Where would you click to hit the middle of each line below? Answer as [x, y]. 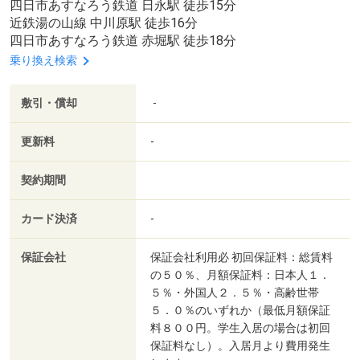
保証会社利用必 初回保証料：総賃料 [241, 257]
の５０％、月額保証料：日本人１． [240, 274]
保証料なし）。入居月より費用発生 [240, 345]
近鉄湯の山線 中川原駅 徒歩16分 [104, 23]
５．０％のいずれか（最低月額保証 [240, 310]
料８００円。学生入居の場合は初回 [240, 327]
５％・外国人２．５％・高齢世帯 [235, 292]
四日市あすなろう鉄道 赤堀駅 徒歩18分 [123, 41]
